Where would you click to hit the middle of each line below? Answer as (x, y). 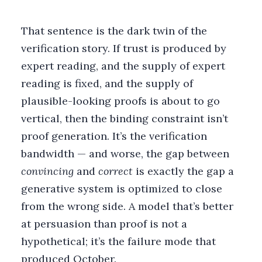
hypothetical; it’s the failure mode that (118, 241)
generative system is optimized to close (122, 188)
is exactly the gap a (183, 171)
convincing (47, 171)
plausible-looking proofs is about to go (120, 101)
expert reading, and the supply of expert (123, 65)
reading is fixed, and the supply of (107, 83)
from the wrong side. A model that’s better (127, 206)
